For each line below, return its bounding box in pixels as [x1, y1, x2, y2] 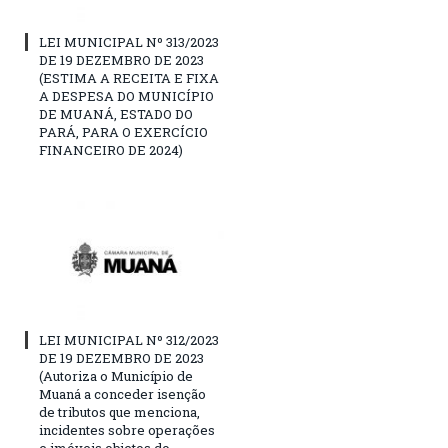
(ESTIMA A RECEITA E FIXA [39, 69, 219, 88]
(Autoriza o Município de [39, 367, 193, 386]
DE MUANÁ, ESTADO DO [39, 105, 193, 124]
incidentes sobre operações [39, 421, 215, 440]
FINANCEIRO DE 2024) [39, 141, 183, 160]
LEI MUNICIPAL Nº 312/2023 [39, 331, 219, 350]
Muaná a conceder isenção [39, 385, 206, 404]
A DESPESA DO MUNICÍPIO [39, 87, 214, 106]
